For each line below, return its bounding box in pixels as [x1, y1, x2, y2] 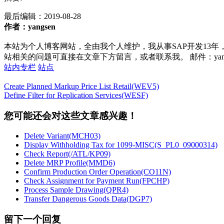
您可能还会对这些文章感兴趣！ [4, 110, 137, 121]
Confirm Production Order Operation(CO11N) [24, 167, 171, 176]
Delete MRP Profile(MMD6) [24, 158, 115, 167]
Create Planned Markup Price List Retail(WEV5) [4, 81, 159, 90]
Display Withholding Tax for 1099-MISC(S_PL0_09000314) [24, 140, 217, 149]
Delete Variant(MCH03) [24, 131, 100, 140]
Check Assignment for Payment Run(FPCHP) [24, 176, 169, 185]
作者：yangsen [4, 22, 55, 31]
